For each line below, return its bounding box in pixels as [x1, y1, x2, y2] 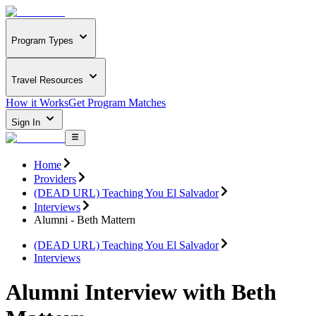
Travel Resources [11, 74, 83, 85]
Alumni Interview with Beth [6, 279, 276, 305]
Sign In [11, 117, 43, 128]
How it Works [6, 97, 68, 109]
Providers [34, 172, 76, 185]
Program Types [11, 35, 73, 47]
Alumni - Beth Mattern [34, 213, 135, 226]
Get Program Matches [68, 97, 166, 109]
